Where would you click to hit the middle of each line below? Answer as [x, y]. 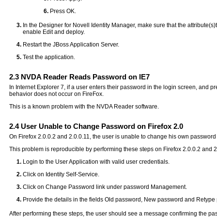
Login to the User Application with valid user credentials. [96, 162]
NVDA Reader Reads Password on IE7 [85, 77]
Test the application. [49, 57]
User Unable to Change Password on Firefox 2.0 [101, 126]
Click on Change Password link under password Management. [105, 187]
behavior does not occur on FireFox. [57, 94]
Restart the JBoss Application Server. [71, 44]
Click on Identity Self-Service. [61, 174]
